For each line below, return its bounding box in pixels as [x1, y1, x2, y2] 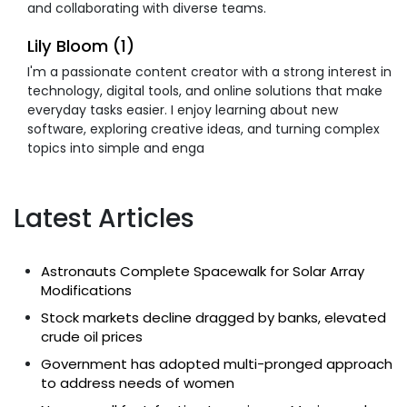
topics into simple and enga [27, 138, 204, 157]
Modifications [41, 280, 132, 300]
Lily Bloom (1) [27, 34, 134, 57]
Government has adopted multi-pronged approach [41, 353, 392, 373]
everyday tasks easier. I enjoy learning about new [27, 100, 338, 119]
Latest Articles [14, 200, 194, 236]
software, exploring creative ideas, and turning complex [27, 119, 380, 138]
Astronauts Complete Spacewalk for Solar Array [41, 261, 364, 281]
